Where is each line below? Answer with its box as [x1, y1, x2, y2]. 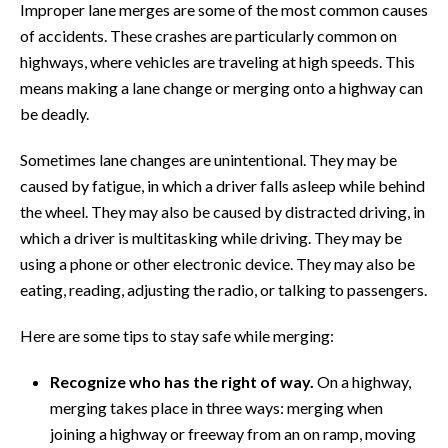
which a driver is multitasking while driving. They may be [20, 227, 402, 247]
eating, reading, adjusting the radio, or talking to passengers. [20, 279, 427, 299]
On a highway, [317, 371, 411, 391]
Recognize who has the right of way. [50, 371, 317, 391]
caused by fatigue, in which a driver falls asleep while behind [20, 175, 425, 195]
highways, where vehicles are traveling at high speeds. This [20, 51, 415, 71]
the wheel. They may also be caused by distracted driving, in [20, 201, 425, 221]
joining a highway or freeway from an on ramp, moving [50, 423, 416, 443]
